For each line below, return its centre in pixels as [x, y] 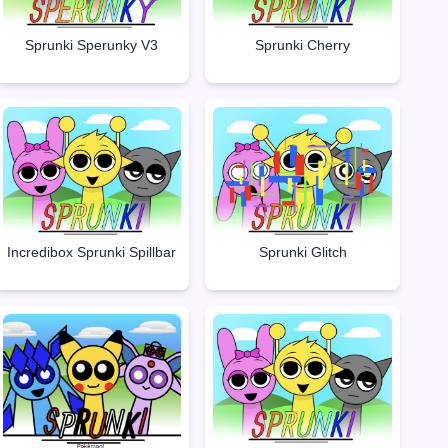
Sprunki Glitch [302, 252]
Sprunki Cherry [303, 44]
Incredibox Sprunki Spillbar [92, 252]
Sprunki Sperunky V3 [92, 44]
